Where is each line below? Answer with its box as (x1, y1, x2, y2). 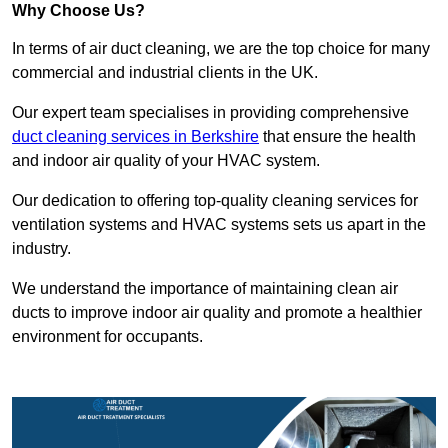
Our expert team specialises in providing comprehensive (12, 104, 409, 122)
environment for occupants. (12, 328, 207, 346)
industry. (12, 240, 75, 258)
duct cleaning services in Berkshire (12, 128, 259, 146)
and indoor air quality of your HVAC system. (12, 152, 320, 170)
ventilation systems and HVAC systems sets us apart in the (12, 216, 426, 234)
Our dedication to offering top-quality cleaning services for (12, 192, 418, 210)
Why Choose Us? (12, 2, 145, 20)
